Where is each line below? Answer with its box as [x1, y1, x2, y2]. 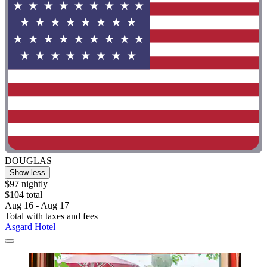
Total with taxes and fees [5, 210, 98, 221]
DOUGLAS [5, 155, 52, 166]
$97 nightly [5, 178, 48, 189]
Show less [10, 167, 45, 177]
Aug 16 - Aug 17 [5, 200, 69, 210]
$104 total [5, 189, 42, 200]
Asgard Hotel [5, 221, 55, 232]
